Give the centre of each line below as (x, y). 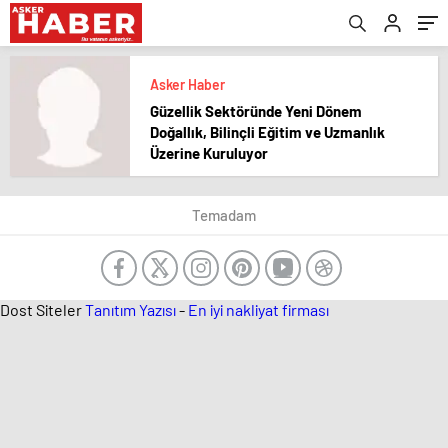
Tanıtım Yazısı (130, 309)
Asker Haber (187, 84)
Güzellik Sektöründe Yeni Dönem (256, 111)
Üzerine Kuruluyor (209, 153)
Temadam (224, 215)
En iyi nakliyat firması (258, 309)
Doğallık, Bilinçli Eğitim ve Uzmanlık (267, 132)
